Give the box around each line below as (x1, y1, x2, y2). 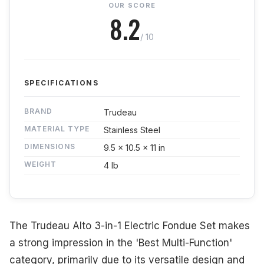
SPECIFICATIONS (24, 78, 99, 88)
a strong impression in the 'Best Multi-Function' (9, 237, 232, 249)
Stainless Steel (104, 125, 160, 136)
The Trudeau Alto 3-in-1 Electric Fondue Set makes (9, 220, 250, 232)
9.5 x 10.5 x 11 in (104, 143, 165, 153)
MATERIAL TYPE (24, 124, 90, 134)
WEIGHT (24, 160, 57, 169)
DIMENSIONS (24, 142, 75, 151)
